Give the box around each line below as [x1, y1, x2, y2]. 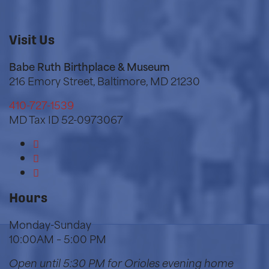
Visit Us [9, 32, 55, 48]
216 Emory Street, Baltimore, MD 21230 [9, 72, 200, 89]
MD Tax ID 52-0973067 [9, 110, 123, 128]
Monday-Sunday [9, 216, 91, 233]
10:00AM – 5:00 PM [9, 230, 106, 247]
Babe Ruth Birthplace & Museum [9, 58, 170, 75]
